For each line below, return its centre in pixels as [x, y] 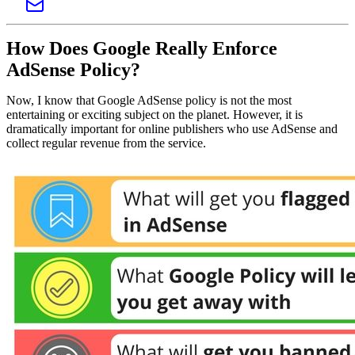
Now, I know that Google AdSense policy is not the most [149, 101]
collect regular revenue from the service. [106, 143]
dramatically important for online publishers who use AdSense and [172, 129]
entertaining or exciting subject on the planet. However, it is [155, 115]
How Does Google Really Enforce [142, 49]
